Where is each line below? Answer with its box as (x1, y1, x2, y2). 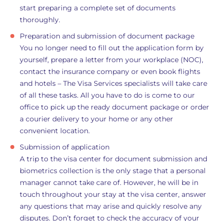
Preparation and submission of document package (20, 32, 194, 40)
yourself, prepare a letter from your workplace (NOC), (20, 55, 203, 64)
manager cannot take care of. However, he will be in (20, 178, 198, 187)
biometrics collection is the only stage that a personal (20, 166, 206, 175)
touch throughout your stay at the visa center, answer (20, 190, 206, 199)
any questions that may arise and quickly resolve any (20, 202, 202, 211)
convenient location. (20, 126, 90, 135)
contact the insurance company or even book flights (20, 67, 200, 76)
